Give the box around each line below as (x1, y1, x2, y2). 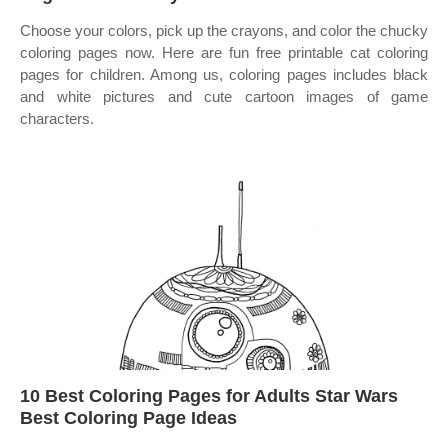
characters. (20, 110, 94, 127)
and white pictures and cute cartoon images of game (20, 88, 428, 105)
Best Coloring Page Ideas (20, 408, 237, 428)
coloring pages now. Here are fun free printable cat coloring (20, 44, 428, 61)
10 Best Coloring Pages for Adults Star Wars (20, 386, 398, 406)
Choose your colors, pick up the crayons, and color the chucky (20, 22, 428, 39)
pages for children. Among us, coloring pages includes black (20, 66, 428, 83)
